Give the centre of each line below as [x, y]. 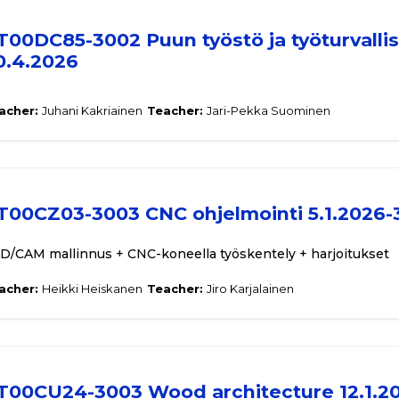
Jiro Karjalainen [250, 289]
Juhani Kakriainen [92, 110]
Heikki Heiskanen [92, 289]
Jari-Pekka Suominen [269, 110]
